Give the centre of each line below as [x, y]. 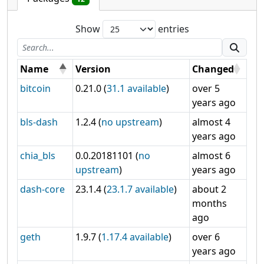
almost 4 [211, 122]
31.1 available [136, 89]
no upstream [130, 122]
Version [93, 69]
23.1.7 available [140, 189]
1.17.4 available [135, 237]
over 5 [206, 89]
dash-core [42, 189]
